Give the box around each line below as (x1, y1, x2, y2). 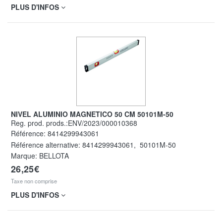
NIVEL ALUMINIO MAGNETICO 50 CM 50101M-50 (16, 109, 173, 119)
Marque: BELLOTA (11, 151, 69, 161)
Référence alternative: (11, 139, 82, 150)
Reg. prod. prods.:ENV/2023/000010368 (16, 117, 137, 128)
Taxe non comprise (11, 176, 57, 185)
